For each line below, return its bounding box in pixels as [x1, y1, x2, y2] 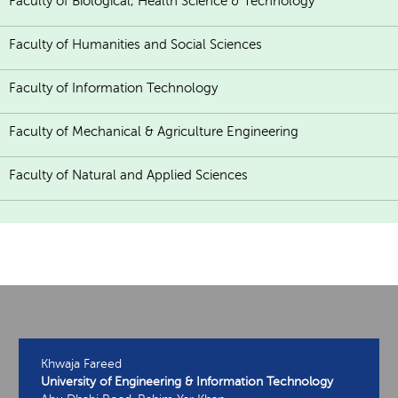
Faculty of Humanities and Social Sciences [9, 36, 262, 52]
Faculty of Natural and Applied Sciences [9, 167, 248, 182]
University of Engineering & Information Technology [41, 374, 333, 388]
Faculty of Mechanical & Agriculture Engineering [9, 123, 298, 139]
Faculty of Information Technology [9, 80, 218, 95]
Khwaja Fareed [41, 356, 122, 370]
